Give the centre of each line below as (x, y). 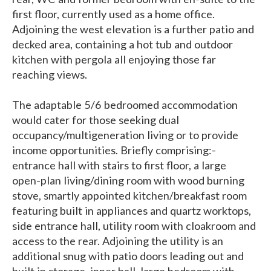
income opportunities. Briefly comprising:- (114, 150)
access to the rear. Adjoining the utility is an (118, 241)
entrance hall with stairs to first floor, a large (119, 165)
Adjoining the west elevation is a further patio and (133, 29)
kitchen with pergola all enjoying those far (114, 60)
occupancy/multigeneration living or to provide (125, 135)
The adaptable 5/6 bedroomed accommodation (125, 105)
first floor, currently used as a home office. (113, 14)
